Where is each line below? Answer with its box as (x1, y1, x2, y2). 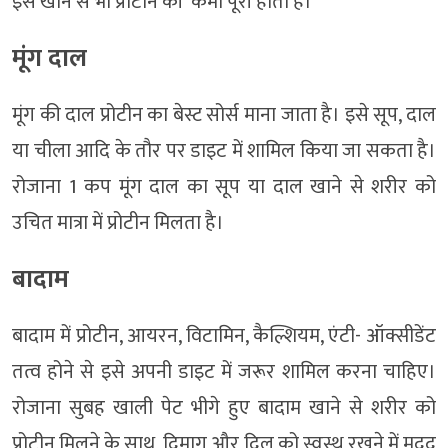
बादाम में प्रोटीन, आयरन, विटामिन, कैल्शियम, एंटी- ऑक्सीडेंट (12, 319, 436, 354)
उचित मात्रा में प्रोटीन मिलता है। (12, 206, 224, 241)
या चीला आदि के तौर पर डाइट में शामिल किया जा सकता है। (12, 134, 436, 169)
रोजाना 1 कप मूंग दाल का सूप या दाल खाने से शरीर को (12, 170, 436, 205)
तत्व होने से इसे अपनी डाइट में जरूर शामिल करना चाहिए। (12, 355, 436, 390)
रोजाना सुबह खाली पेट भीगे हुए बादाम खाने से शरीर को (12, 391, 436, 426)
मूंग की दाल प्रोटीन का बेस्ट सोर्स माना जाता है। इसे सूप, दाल (12, 98, 436, 133)
